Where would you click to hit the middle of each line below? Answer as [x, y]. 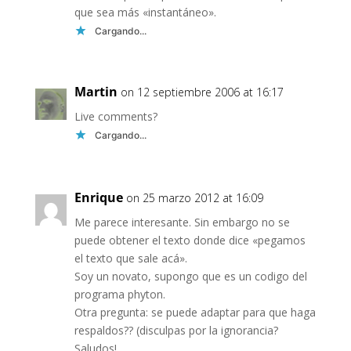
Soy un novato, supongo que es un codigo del [190, 276]
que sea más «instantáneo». [145, 12]
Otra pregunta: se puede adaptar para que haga [195, 312]
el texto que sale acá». [130, 258]
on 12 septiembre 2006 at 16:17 [202, 92]
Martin [96, 92]
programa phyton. [119, 294]
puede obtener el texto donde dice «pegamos [190, 240]
